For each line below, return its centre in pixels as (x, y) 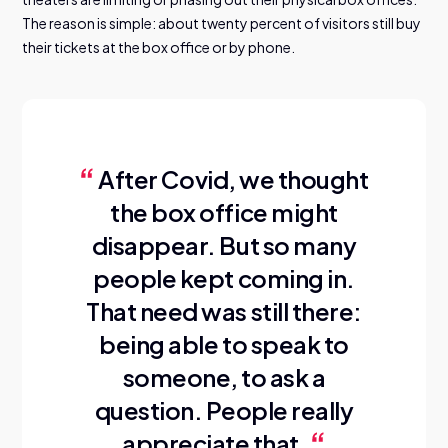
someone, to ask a (224, 376)
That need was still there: (224, 310)
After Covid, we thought (233, 178)
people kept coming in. (224, 277)
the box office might (224, 211)
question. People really (224, 409)
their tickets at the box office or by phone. (159, 46)
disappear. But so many (224, 244)
